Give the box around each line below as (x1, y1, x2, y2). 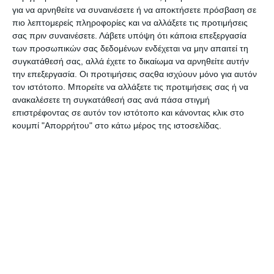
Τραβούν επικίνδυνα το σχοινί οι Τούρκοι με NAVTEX (21, 236, 248, 247)
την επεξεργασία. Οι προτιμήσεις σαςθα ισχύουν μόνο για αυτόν (12, 68, 257, 79)
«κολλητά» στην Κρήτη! (12, 249, 114, 260)
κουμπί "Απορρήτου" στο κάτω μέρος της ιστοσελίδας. (12, 120, 221, 130)
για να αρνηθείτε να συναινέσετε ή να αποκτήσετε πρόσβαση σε (12, 4, 256, 15)
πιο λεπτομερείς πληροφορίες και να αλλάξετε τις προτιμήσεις (12, 17, 248, 28)
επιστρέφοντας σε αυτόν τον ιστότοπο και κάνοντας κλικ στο (12, 107, 244, 117)
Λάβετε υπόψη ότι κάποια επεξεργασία (99, 30, 246, 40)
